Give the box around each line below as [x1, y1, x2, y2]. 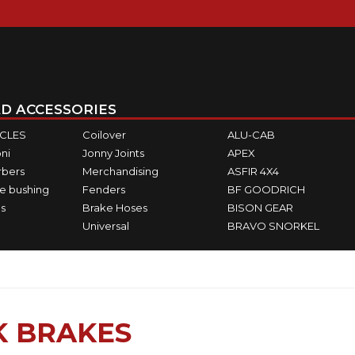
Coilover [82, 128, 126, 141]
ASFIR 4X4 [227, 164, 280, 177]
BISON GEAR [227, 200, 294, 214]
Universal [82, 219, 129, 232]
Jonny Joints [82, 146, 144, 159]
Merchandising [82, 164, 158, 177]
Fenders [82, 182, 125, 196]
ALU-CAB [227, 128, 276, 141]
